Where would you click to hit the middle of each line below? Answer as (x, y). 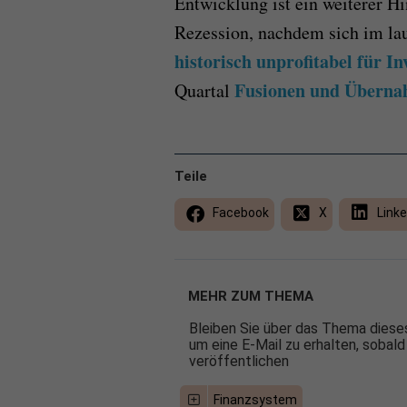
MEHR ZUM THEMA (251, 296)
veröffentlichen (239, 361)
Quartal (204, 90)
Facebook (239, 212)
